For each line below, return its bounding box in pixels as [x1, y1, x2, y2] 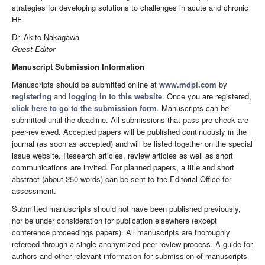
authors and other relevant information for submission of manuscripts [12, 250, 247, 262]
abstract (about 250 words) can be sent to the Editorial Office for [12, 173, 231, 185]
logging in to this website [69, 91, 162, 102]
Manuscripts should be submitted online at [12, 79, 159, 91]
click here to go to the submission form [12, 102, 157, 114]
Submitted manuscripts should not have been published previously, [12, 203, 241, 215]
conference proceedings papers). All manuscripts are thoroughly [12, 227, 230, 238]
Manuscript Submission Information [12, 61, 144, 73]
